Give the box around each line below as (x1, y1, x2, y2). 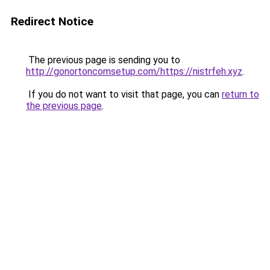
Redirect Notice (11, 14, 93, 28)
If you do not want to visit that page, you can (26, 89, 222, 100)
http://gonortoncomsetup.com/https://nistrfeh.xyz (26, 66, 242, 77)
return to (222, 89, 259, 100)
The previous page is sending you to (26, 54, 180, 66)
